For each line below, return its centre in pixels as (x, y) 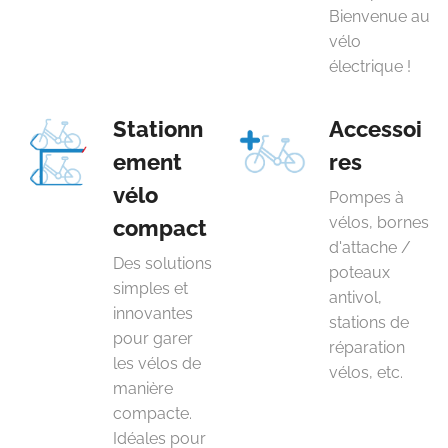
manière (143, 388)
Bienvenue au (379, 16)
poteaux (359, 272)
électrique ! (370, 66)
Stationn (158, 129)
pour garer (153, 338)
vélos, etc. (366, 372)
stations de (369, 322)
